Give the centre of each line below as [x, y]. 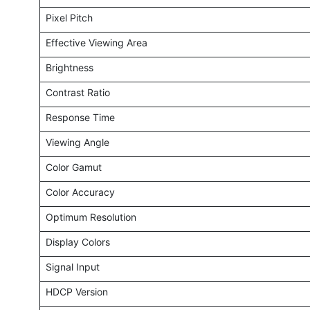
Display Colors [77, 242]
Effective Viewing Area [96, 43]
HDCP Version [76, 292]
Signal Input [72, 267]
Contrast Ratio [77, 93]
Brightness [69, 68]
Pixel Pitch [69, 18]
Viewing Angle [77, 143]
